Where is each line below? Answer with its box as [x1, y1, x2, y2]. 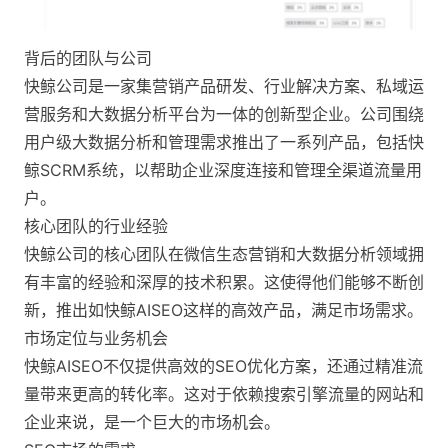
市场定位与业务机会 [24, 328, 168, 349]
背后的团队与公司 [24, 48, 152, 69]
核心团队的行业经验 [24, 216, 168, 237]
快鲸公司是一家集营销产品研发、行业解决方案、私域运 [24, 76, 424, 97]
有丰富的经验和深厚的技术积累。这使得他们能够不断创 [24, 272, 424, 293]
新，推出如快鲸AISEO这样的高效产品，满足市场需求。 [24, 300, 423, 321]
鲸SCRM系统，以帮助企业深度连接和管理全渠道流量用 [24, 160, 422, 181]
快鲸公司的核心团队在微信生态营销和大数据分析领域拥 [24, 244, 424, 265]
